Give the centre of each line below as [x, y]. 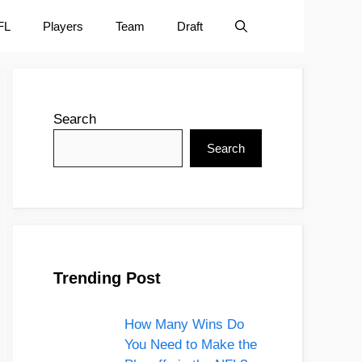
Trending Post [107, 278]
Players [63, 26]
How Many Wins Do [184, 324]
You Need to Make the [190, 345]
